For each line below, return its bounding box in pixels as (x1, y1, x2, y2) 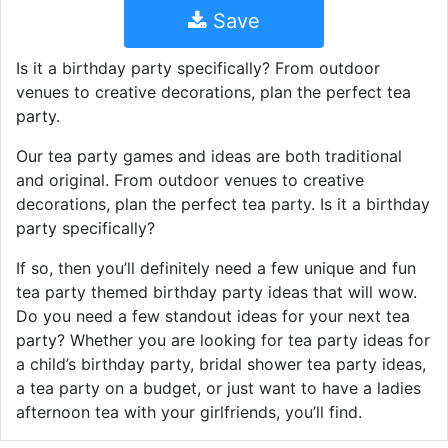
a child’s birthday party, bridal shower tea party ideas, (16, 354, 426, 375)
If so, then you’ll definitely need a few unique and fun (16, 258, 416, 279)
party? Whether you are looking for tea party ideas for (16, 330, 430, 351)
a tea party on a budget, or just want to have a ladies (16, 378, 421, 399)
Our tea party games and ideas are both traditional (16, 146, 402, 167)
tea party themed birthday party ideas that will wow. (16, 282, 417, 303)
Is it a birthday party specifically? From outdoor (16, 58, 380, 79)
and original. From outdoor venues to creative (16, 170, 364, 191)
